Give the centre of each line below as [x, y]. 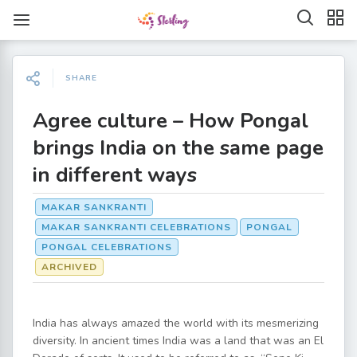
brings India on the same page [178, 148]
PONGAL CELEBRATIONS [107, 247]
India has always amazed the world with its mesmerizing [176, 323]
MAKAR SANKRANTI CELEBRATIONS [136, 227]
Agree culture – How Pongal [171, 121]
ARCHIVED [69, 267]
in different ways [115, 175]
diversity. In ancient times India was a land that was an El [178, 341]
